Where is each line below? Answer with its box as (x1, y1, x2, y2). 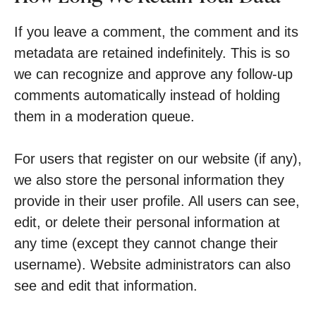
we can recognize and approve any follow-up (14, 66, 293, 82)
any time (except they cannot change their (14, 236, 278, 251)
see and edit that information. (14, 278, 197, 293)
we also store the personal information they (14, 172, 284, 188)
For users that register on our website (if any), (14, 151, 302, 166)
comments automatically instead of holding (14, 87, 280, 103)
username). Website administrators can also (14, 257, 291, 272)
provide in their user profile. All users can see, (14, 193, 300, 209)
